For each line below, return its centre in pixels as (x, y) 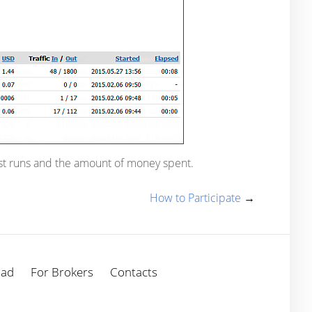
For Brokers (62, 272)
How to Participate (195, 198)
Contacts (133, 272)
